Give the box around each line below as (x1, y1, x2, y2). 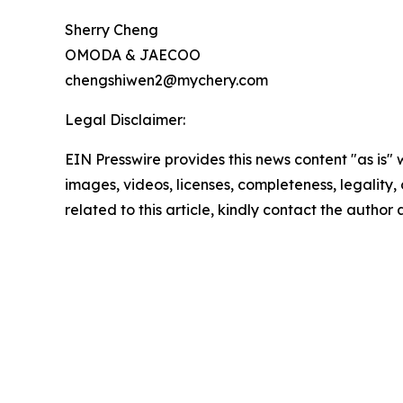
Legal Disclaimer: (65, 110, 185, 129)
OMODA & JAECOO (65, 45, 201, 64)
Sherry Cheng (65, 20, 158, 39)
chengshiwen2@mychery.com (65, 70, 268, 89)
